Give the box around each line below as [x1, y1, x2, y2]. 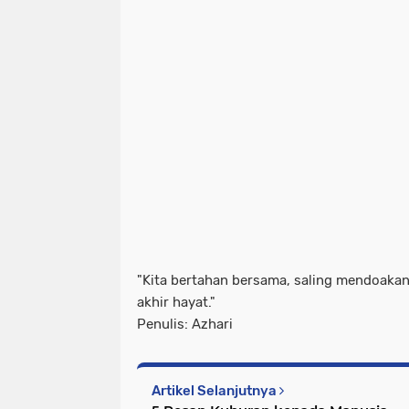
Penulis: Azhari [137, 316, 233, 332]
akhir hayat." [137, 294, 215, 310]
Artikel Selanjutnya [152, 383, 279, 399]
